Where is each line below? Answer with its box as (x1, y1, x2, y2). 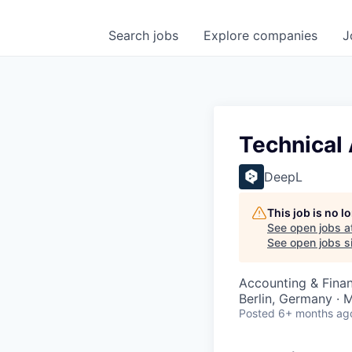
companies (253, 27, 317, 43)
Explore (203, 27, 253, 43)
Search (108, 27, 153, 43)
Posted (239, 306, 275, 320)
